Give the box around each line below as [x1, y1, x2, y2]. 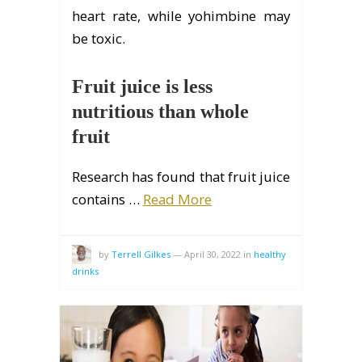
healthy [254, 248, 286, 261]
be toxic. [72, 29, 125, 48]
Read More [143, 190, 212, 209]
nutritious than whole [72, 101, 249, 123]
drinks [72, 265, 99, 278]
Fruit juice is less [72, 76, 213, 98]
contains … [72, 190, 143, 209]
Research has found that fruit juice [72, 167, 290, 187]
